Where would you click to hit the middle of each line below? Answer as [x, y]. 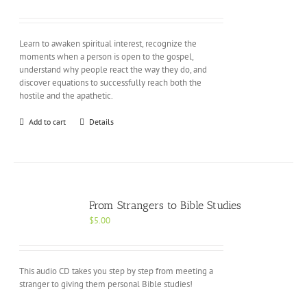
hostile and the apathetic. [66, 96]
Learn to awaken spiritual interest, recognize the [108, 44]
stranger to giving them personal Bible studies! [106, 284]
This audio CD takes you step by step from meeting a [116, 271]
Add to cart [48, 122]
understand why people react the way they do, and [113, 70]
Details [102, 122]
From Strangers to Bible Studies [165, 205]
